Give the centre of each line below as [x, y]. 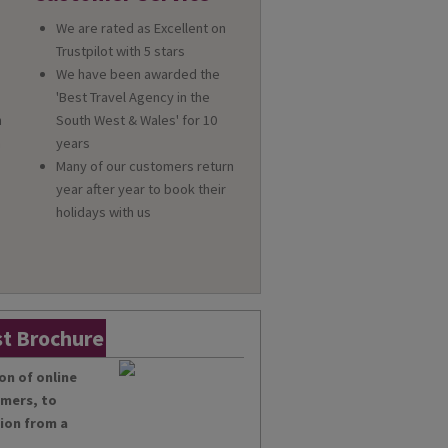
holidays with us [103, 212]
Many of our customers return [144, 166]
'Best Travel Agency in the [132, 97]
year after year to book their [140, 189]
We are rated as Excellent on [140, 28]
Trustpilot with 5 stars [120, 51]
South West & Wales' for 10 [136, 120]
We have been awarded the [137, 74]
